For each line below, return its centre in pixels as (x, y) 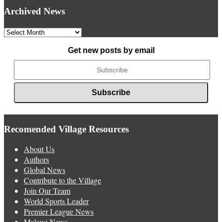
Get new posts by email (111, 50)
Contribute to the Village (62, 180)
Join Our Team (47, 191)
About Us (39, 149)
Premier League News (59, 212)
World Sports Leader (56, 201)
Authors (36, 160)
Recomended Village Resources (66, 129)
